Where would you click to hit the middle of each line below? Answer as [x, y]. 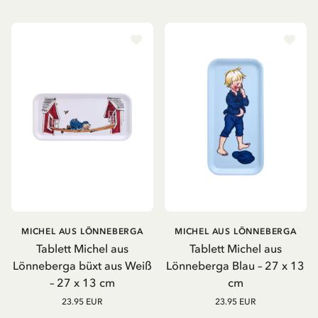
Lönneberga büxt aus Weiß [82, 266]
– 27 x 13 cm [82, 283]
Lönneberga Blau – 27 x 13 [236, 266]
